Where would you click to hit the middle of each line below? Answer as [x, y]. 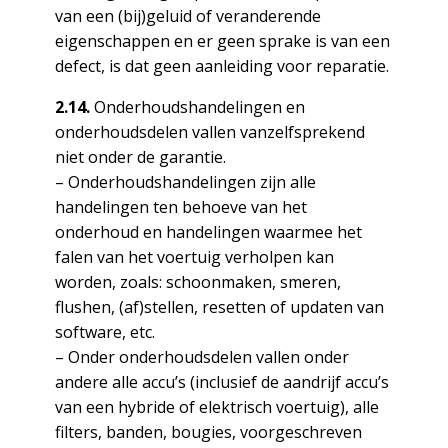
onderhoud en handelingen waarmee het [208, 232]
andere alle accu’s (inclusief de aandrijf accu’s [221, 382]
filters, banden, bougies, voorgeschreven [208, 432]
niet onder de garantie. [140, 157]
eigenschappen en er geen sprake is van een [222, 41]
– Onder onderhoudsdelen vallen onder [201, 357]
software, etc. [104, 332]
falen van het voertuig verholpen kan [194, 257]
